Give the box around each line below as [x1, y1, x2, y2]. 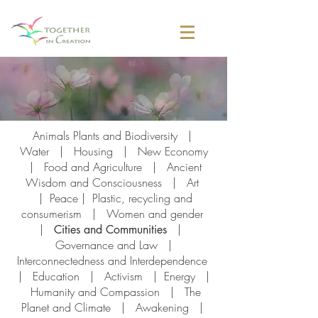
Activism [104, 268, 153, 284]
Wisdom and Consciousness [25, 175, 162, 190]
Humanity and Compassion [30, 284, 160, 300]
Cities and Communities [53, 222, 167, 237]
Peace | [49, 190, 92, 206]
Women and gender [106, 206, 203, 221]
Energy [163, 268, 206, 284]
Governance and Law [55, 237, 158, 253]
